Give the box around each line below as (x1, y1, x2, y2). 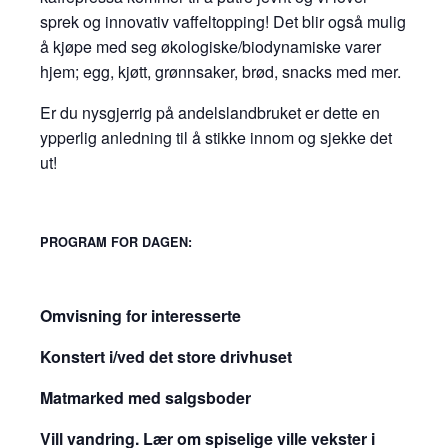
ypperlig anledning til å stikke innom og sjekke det (39, 125, 392, 149)
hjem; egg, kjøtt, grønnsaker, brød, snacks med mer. (39, 59, 401, 83)
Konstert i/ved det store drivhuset (39, 345, 292, 369)
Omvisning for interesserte (39, 304, 241, 328)
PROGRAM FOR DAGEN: (39, 232, 192, 251)
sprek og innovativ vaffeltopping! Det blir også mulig (39, 9, 406, 33)
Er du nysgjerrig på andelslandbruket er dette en (39, 100, 380, 124)
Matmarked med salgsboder (39, 386, 251, 410)
